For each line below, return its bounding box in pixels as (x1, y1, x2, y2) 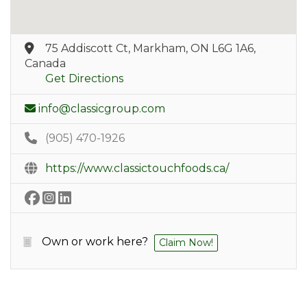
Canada (25, 56, 66, 70)
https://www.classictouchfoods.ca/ (45, 161, 229, 175)
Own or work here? (42, 234, 148, 248)
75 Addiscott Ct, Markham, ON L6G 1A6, (45, 41, 256, 55)
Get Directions (45, 71, 123, 85)
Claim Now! (159, 236, 213, 249)
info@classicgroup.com (38, 101, 165, 115)
